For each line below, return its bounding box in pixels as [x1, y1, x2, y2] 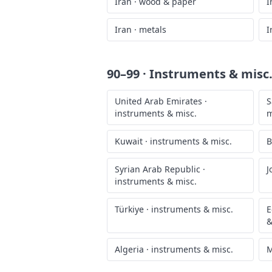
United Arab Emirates [115, 95, 202, 107]
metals [139, 24, 166, 35]
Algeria [115, 243, 144, 255]
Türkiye [115, 203, 144, 215]
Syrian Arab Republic [115, 163, 200, 175]
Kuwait [115, 135, 143, 147]
